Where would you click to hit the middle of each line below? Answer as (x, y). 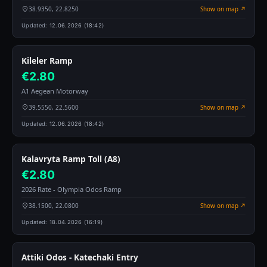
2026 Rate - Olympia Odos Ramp (72, 190)
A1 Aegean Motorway (55, 91)
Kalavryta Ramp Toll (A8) (71, 159)
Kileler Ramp (47, 61)
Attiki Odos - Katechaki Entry (80, 257)
